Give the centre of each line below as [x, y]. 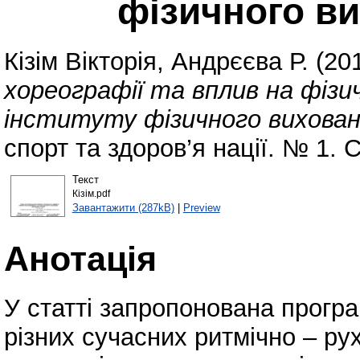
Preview [201, 207]
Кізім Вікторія [80, 62]
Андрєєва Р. [240, 62]
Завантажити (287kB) [123, 207]
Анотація [80, 258]
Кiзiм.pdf [91, 193]
